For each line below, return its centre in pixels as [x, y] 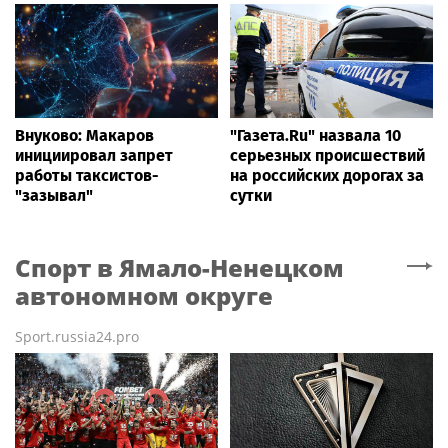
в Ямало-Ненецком [220, 268]
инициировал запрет [94, 156]
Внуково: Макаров [84, 136]
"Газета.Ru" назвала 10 [315, 136]
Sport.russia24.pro [77, 337]
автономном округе [144, 296]
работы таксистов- [87, 176]
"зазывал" [54, 196]
